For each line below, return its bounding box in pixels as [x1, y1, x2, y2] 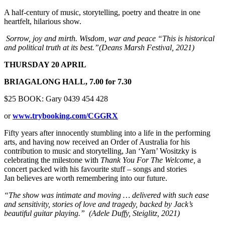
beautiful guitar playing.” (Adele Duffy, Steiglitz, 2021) [4, 209, 180, 218]
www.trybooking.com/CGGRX [13, 111, 118, 121]
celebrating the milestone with [4, 156, 100, 165]
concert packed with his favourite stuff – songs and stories [4, 165, 187, 174]
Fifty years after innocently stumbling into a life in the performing [4, 129, 210, 138]
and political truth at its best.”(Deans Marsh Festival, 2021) [4, 43, 194, 52]
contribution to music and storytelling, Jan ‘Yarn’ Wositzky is [4, 147, 196, 156]
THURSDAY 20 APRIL [4, 60, 86, 69]
